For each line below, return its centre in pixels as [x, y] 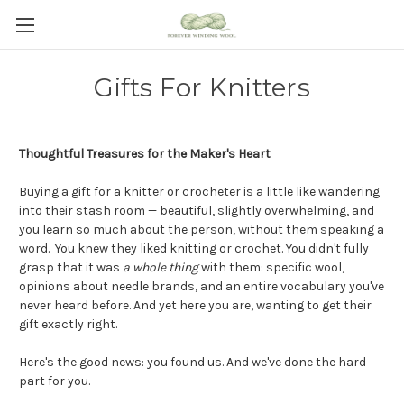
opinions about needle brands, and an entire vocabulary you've [202, 286]
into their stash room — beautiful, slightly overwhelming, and [197, 211]
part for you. [55, 381]
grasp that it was [71, 267]
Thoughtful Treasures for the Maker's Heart [145, 154]
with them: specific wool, [271, 267]
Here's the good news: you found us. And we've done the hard [193, 362]
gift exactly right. [68, 324]
